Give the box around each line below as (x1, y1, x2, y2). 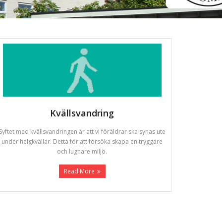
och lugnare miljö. (57, 147, 108, 156)
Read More (63, 167, 95, 176)
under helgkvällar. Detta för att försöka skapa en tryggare (1, 137, 163, 146)
